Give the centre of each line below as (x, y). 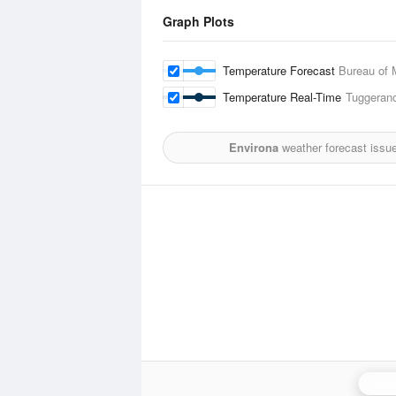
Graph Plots (198, 21)
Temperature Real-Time (284, 97)
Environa (253, 147)
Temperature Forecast (281, 70)
